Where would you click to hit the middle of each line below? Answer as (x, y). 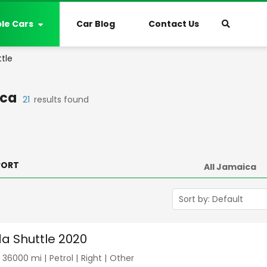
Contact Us (174, 24)
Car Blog (96, 24)
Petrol (61, 258)
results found (61, 100)
